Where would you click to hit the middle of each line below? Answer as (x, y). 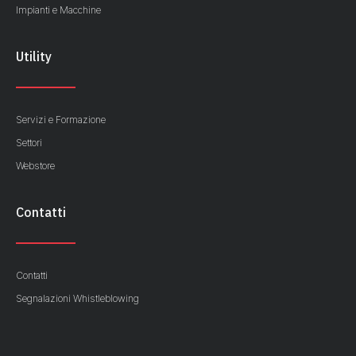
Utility (34, 57)
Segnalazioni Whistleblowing (77, 299)
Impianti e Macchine (58, 10)
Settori (29, 143)
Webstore (35, 166)
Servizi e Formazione (61, 120)
